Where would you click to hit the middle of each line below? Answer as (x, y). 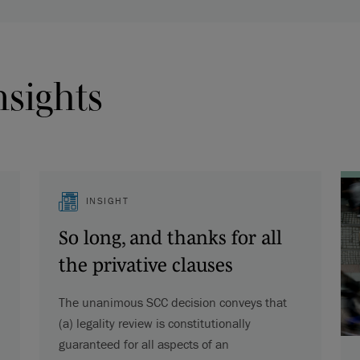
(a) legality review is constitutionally (154, 323)
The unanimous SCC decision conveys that (172, 302)
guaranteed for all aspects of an (143, 344)
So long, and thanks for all (170, 237)
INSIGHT (107, 200)
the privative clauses (145, 264)
